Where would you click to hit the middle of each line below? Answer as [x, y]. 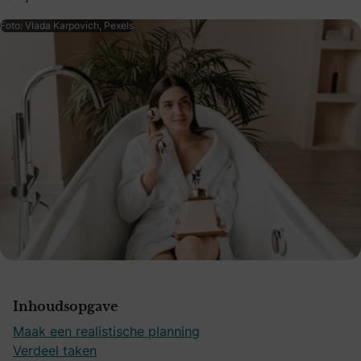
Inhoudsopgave [65, 307]
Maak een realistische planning [106, 331]
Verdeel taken [55, 350]
